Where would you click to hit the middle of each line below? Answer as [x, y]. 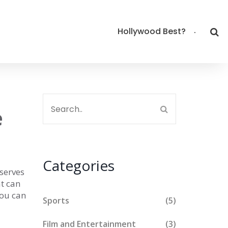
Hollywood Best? [152, 31]
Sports [56, 201]
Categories [78, 165]
